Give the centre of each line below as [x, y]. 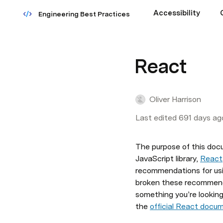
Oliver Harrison [175, 99]
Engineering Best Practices [84, 14]
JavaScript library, [168, 159]
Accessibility [177, 13]
